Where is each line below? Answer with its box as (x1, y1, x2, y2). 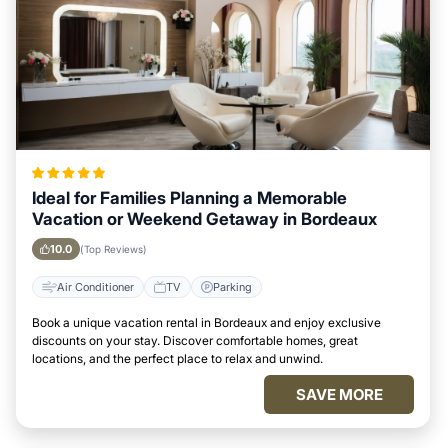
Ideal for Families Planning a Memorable (32, 188, 347, 208)
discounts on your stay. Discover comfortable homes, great (32, 333, 358, 348)
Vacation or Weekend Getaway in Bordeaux (32, 209, 377, 229)
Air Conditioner (57, 279, 134, 294)
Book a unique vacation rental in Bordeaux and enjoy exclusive (32, 315, 381, 330)
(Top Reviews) (80, 243, 147, 255)
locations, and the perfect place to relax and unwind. (32, 351, 323, 366)
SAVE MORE (295, 385, 383, 404)
